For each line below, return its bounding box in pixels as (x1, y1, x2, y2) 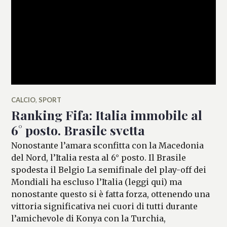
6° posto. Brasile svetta (11, 121, 145, 138)
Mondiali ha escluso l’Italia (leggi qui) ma (11, 176, 182, 187)
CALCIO (11, 95, 36, 104)
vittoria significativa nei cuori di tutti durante (11, 201, 198, 211)
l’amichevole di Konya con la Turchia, (11, 213, 166, 223)
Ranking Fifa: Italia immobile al (11, 106, 203, 123)
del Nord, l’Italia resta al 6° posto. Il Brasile (11, 152, 186, 163)
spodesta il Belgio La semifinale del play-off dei (11, 164, 207, 175)
